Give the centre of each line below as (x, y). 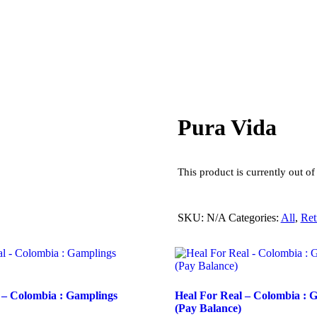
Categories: (254, 217)
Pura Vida (227, 127)
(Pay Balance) (208, 308)
